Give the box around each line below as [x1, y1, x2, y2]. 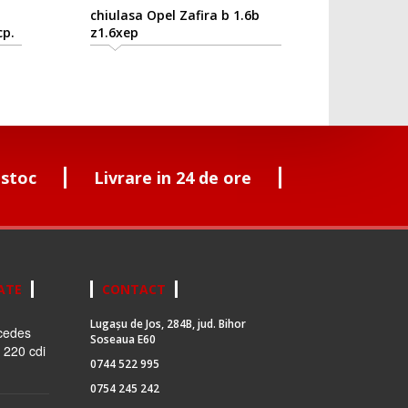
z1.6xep [89, 24, 138, 42]
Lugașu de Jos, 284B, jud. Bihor [89, 316, 246, 332]
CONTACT [101, 280, 166, 299]
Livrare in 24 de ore [93, 167, 251, 189]
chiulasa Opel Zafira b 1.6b [89, 6, 260, 25]
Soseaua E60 [89, 331, 156, 348]
